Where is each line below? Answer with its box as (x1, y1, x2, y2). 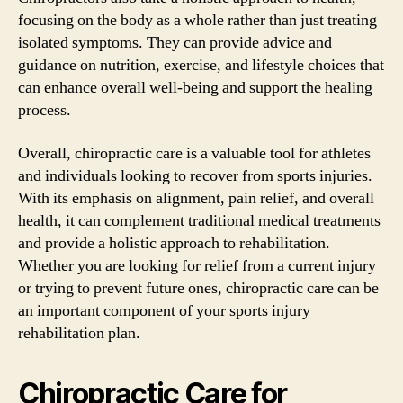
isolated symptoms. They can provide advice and (18, 32, 332, 53)
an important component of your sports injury (18, 300, 310, 321)
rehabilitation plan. (18, 322, 140, 344)
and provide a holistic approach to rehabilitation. (18, 232, 330, 254)
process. (18, 100, 71, 121)
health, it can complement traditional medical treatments (18, 210, 381, 231)
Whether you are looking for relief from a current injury (18, 255, 376, 276)
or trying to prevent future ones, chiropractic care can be (18, 277, 379, 299)
